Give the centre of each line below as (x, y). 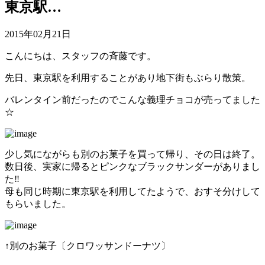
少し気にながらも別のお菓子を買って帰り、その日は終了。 (132, 154)
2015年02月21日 (38, 34)
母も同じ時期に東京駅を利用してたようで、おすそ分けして (132, 191)
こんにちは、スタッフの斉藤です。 (80, 56)
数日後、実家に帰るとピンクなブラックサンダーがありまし (132, 166)
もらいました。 (38, 203)
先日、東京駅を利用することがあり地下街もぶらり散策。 (128, 77)
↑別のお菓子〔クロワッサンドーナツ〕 (88, 245)
